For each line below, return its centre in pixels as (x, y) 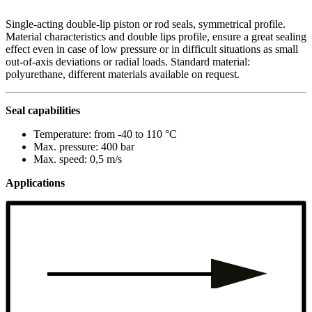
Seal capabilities (43, 110)
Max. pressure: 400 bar (84, 146)
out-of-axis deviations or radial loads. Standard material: (128, 61)
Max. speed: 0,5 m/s (78, 159)
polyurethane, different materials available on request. (123, 74)
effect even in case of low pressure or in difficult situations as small (152, 49)
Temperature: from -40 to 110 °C (105, 134)
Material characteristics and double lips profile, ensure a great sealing (156, 36)
